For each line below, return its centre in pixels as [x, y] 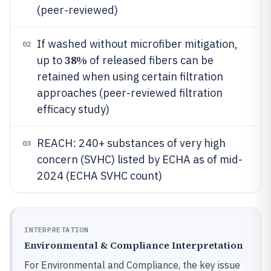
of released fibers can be [150, 60]
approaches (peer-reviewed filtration [130, 93]
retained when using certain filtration [130, 77]
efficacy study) [73, 109]
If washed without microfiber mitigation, [137, 44]
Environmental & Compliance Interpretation [134, 245]
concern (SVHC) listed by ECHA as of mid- [140, 159]
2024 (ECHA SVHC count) [100, 176]
